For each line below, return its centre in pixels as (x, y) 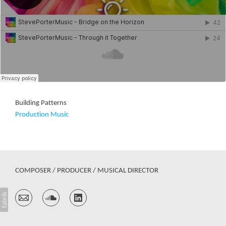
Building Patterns (41, 103)
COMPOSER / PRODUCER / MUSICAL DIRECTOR (87, 171)
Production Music (42, 115)
